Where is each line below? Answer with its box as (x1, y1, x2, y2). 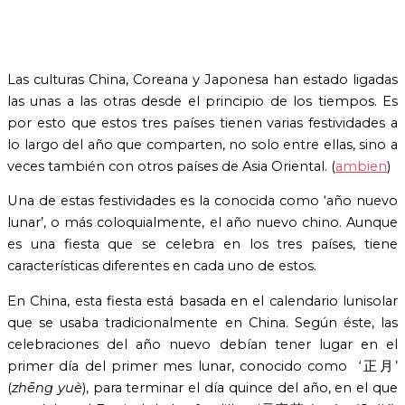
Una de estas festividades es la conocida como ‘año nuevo (7, 193, 398, 210)
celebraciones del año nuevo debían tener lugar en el (7, 335, 398, 353)
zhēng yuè (12, 379, 82, 396)
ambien (335, 157, 387, 174)
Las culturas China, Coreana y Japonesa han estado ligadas (7, 71, 398, 88)
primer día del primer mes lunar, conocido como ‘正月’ (7, 357, 398, 374)
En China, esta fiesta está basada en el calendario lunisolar (7, 292, 398, 309)
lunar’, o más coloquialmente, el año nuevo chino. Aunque (7, 214, 398, 231)
